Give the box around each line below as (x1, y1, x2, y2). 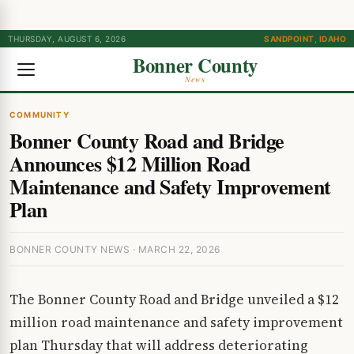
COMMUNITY (9, 110, 70, 119)
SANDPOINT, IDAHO (264, 34, 346, 43)
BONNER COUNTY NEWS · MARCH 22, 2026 (9, 243, 220, 255)
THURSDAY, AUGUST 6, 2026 (8, 34, 126, 43)
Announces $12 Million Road (9, 149, 250, 179)
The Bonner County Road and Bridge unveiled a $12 (9, 290, 339, 309)
